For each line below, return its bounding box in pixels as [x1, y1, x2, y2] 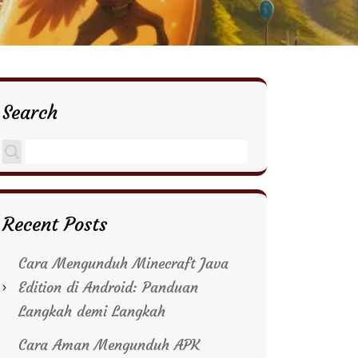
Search [2, 101, 58, 125]
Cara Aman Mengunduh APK [18, 336, 200, 354]
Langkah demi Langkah [18, 302, 165, 320]
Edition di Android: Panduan [18, 278, 198, 296]
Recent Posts [2, 213, 107, 237]
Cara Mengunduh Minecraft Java [18, 254, 229, 272]
